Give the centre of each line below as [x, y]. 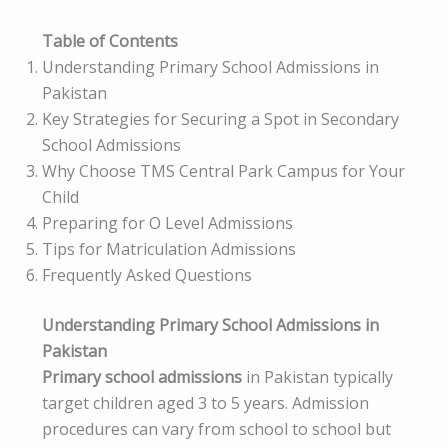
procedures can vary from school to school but [216, 429]
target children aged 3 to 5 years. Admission [205, 403]
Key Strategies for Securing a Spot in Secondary [220, 119]
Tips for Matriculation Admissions [169, 249]
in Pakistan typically [317, 377]
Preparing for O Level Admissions [167, 223]
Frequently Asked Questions [149, 275]
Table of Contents [110, 41]
